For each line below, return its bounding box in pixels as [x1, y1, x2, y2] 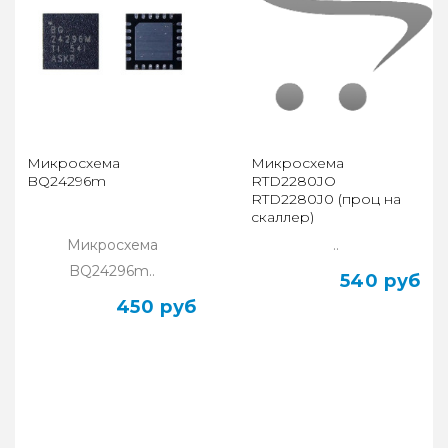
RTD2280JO [251, 172, 336, 191]
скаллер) [251, 208, 314, 227]
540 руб [339, 270, 421, 293]
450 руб [115, 296, 197, 319]
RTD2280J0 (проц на [251, 190, 401, 209]
